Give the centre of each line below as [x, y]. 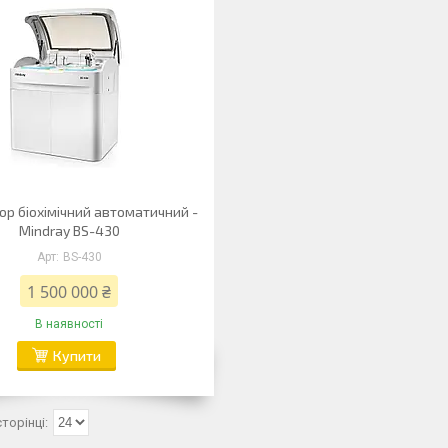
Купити [77, 355]
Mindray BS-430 [69, 230]
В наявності [69, 324]
